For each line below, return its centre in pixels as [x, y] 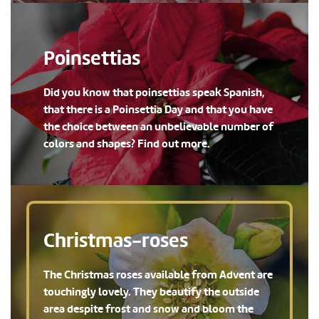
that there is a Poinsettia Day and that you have [158, 109]
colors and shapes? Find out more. [127, 143]
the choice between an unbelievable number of [158, 126]
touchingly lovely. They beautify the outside [151, 292]
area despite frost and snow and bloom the [148, 309]
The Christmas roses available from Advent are [158, 274]
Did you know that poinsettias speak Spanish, [154, 92]
